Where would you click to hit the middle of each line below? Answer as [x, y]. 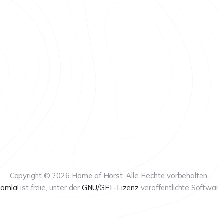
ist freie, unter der [50, 188]
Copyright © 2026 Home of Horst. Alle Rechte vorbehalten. [109, 176]
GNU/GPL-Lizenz [110, 188]
